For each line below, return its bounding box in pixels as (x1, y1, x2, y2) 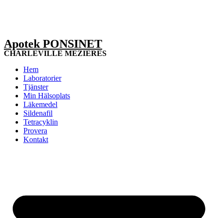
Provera (23, 127, 47, 135)
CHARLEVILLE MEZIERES (4, 49, 107, 57)
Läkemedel (23, 100, 57, 109)
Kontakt (23, 135, 48, 144)
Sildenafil (23, 109, 53, 117)
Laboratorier (23, 74, 61, 82)
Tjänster (23, 83, 48, 91)
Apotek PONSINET (4, 37, 102, 50)
